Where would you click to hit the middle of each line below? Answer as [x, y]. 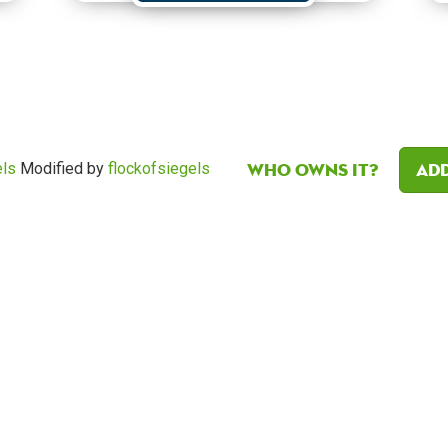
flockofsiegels [159, 168]
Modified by [62, 168]
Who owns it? [312, 169]
